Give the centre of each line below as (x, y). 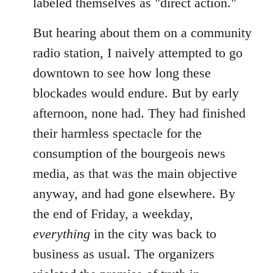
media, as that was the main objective (135, 173)
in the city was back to (153, 234)
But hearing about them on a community (142, 33)
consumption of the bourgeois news (129, 153)
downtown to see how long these (122, 73)
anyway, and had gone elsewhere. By (134, 193)
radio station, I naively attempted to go (138, 53)
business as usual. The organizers (124, 254)
